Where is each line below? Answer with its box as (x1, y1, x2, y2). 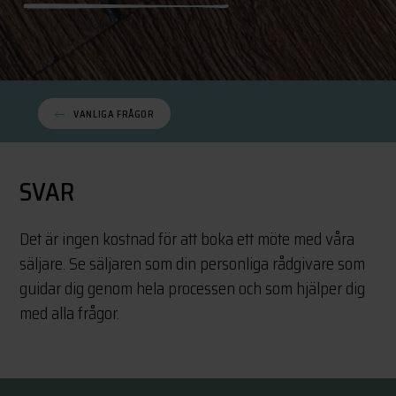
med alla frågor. (19, 300, 120, 326)
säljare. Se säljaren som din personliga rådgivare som (19, 250, 366, 277)
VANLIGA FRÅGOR (73, 107, 155, 122)
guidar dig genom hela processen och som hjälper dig (19, 275, 366, 301)
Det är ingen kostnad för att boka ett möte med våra (19, 225, 355, 252)
